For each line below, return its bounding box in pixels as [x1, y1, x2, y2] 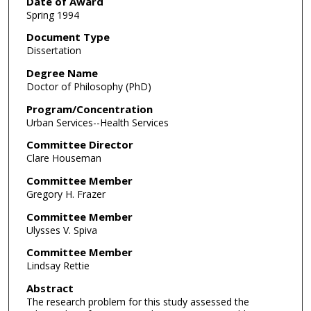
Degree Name [26, 66, 98, 81]
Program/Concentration [26, 101, 153, 116]
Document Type [26, 30, 110, 44]
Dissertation [26, 44, 81, 58]
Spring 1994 [26, 8, 79, 22]
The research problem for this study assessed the [26, 294, 249, 308]
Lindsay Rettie [26, 259, 90, 273]
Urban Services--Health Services [26, 115, 169, 129]
